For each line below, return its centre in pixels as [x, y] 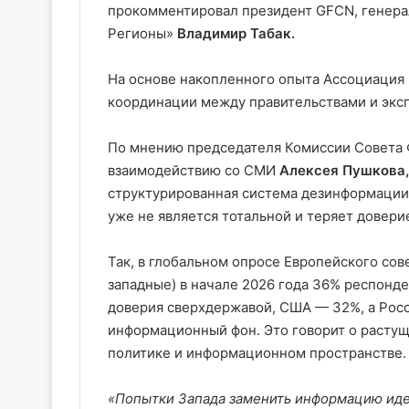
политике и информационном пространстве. [257, 352]
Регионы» [142, 33]
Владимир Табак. [236, 33]
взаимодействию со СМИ [194, 170]
